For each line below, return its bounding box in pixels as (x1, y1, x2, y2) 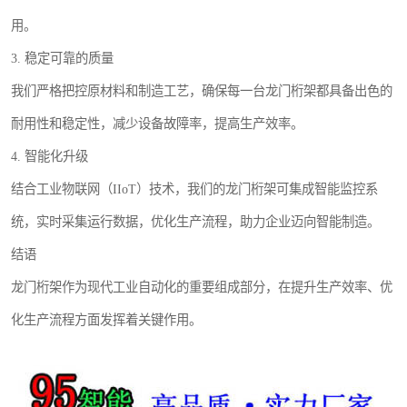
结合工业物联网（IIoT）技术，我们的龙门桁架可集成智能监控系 (11, 182, 378, 196)
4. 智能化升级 (11, 149, 88, 164)
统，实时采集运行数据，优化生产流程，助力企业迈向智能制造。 (11, 214, 380, 229)
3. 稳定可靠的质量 (11, 51, 114, 65)
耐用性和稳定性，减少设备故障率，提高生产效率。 (11, 116, 303, 131)
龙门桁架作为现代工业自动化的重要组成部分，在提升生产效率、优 (11, 280, 392, 294)
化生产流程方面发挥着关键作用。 (11, 313, 202, 327)
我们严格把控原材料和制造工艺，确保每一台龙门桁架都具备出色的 (11, 84, 392, 98)
